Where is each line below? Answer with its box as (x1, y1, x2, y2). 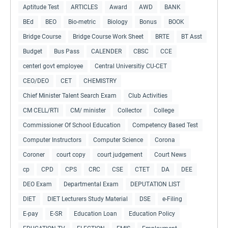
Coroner (23, 151, 45, 158)
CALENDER (91, 47, 122, 55)
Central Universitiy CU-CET (95, 62, 167, 70)
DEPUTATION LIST (130, 180, 180, 188)
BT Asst (181, 33, 202, 40)
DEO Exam (23, 180, 52, 188)
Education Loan (74, 210, 117, 217)
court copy (56, 151, 85, 158)
